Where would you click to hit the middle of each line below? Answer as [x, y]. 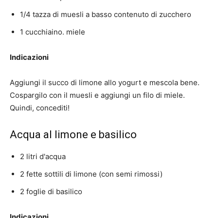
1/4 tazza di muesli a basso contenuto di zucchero [106, 15]
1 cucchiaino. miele [53, 32]
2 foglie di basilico [51, 192]
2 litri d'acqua [43, 157]
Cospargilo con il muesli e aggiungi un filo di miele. [97, 95]
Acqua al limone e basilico [73, 135]
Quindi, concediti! [40, 108]
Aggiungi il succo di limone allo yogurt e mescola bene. [105, 83]
